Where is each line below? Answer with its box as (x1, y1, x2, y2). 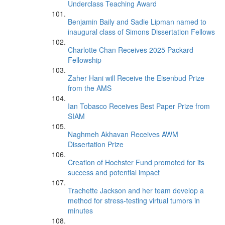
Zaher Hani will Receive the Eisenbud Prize (68, 73, 204, 83)
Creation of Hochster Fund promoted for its (68, 157, 204, 167)
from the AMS (68, 83, 111, 93)
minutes (68, 205, 93, 215)
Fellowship (68, 55, 101, 65)
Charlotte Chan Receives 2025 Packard (68, 45, 193, 55)
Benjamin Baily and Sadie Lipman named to (68, 17, 206, 27)
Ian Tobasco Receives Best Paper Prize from (68, 101, 210, 111)
